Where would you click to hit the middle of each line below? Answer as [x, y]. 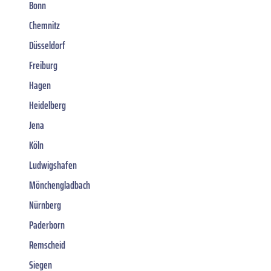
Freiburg [43, 65]
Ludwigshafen [53, 165]
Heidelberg [47, 105]
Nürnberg [45, 205]
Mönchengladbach [60, 185]
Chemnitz [44, 25]
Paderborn [47, 225]
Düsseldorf [47, 45]
